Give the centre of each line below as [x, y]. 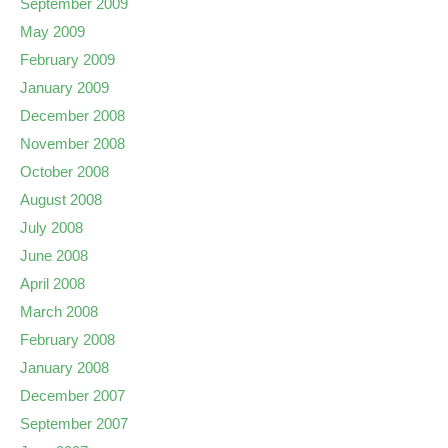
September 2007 [74, 423]
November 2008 [72, 143]
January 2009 [64, 87]
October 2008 [64, 171]
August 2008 [61, 199]
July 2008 [51, 227]
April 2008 [52, 283]
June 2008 [54, 255]
